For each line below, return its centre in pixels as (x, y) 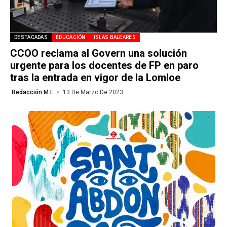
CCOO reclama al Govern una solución (99, 53)
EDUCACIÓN (71, 37)
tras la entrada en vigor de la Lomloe (95, 77)
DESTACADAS (31, 37)
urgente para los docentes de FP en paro (104, 65)
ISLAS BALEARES (115, 37)
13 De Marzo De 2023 (93, 92)
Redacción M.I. (32, 92)
